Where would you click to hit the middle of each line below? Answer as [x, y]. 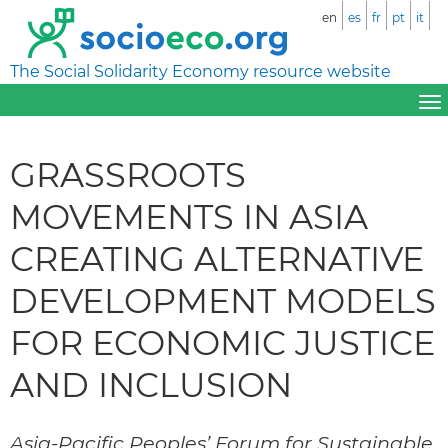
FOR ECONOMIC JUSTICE [222, 342]
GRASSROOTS [128, 174]
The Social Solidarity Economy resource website [200, 71]
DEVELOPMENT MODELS [223, 300]
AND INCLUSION [151, 384]
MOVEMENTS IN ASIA [189, 216]
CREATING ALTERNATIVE [217, 258]
